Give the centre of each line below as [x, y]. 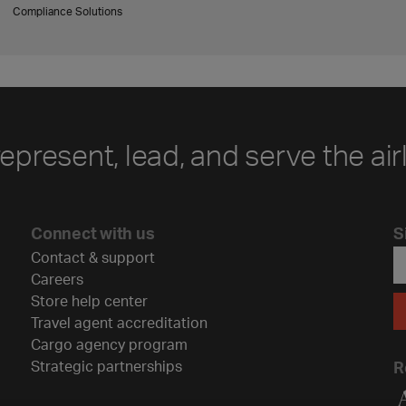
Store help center [89, 300]
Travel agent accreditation [119, 322]
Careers [57, 279]
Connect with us [93, 232]
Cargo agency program [109, 344]
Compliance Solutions [68, 11]
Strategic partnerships [106, 366]
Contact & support [93, 257]
